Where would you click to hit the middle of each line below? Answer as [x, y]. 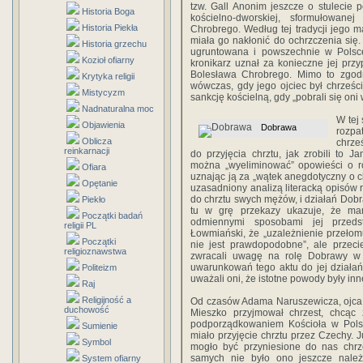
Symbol [96, 342]
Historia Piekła [110, 28]
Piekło [94, 199]
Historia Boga [108, 11]
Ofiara [94, 167]
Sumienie [100, 326]
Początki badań [112, 216]
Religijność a [107, 300]
